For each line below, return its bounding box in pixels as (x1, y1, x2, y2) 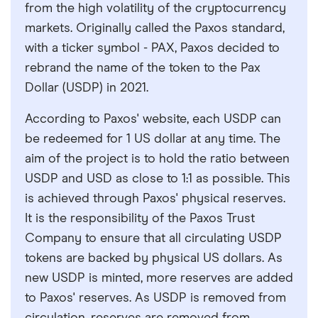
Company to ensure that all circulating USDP (25, 232, 282, 245)
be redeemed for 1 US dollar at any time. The (25, 133, 280, 146)
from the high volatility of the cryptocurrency (25, 2, 286, 15)
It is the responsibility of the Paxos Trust (25, 212, 255, 225)
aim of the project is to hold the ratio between (25, 153, 290, 165)
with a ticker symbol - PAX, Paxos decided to (25, 42, 280, 55)
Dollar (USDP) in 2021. (25, 82, 148, 94)
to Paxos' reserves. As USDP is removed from (25, 292, 286, 305)
